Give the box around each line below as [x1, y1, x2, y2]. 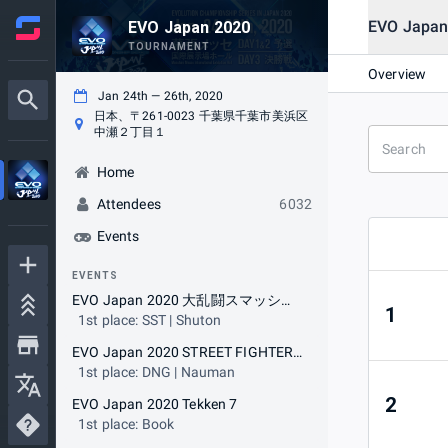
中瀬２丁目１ [93, 125, 167, 139]
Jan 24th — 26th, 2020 [98, 89, 224, 103]
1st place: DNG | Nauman [78, 364, 236, 380]
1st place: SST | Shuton [78, 312, 222, 328]
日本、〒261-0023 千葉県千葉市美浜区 [93, 109, 308, 123]
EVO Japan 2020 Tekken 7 [72, 396, 238, 412]
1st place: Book [78, 416, 175, 432]
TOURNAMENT [128, 41, 210, 52]
